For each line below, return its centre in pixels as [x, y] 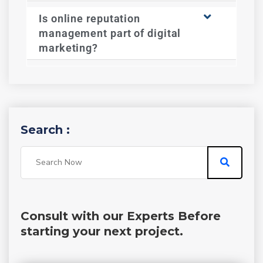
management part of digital [110, 33]
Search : [45, 129]
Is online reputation [90, 18]
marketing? [69, 48]
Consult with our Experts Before [121, 216]
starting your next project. [102, 231]
